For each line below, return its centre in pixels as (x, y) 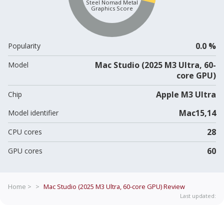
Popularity (24, 45)
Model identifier (33, 112)
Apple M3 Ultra (186, 94)
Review (173, 186)
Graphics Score (112, 8)
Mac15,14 (197, 113)
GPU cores (25, 150)
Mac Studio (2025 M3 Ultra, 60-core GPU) (103, 186)
